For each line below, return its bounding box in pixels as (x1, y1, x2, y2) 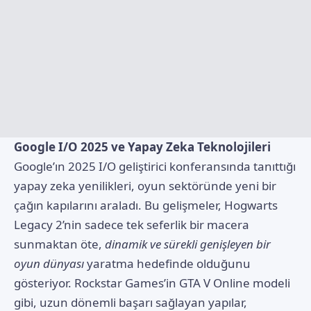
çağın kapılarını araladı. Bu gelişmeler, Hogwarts (14, 196, 278, 213)
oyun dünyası (14, 255, 84, 271)
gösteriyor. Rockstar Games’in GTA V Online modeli (14, 274, 290, 291)
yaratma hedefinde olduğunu (84, 255, 251, 271)
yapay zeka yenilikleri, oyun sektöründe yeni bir (14, 177, 276, 194)
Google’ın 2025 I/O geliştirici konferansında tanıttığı (14, 158, 296, 174)
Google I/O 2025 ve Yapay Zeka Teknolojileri (14, 138, 271, 155)
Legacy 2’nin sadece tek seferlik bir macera (14, 216, 249, 233)
